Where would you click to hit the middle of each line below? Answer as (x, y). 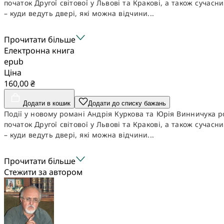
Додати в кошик (47, 103)
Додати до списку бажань (127, 103)
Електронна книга (39, 50)
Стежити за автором (43, 172)
